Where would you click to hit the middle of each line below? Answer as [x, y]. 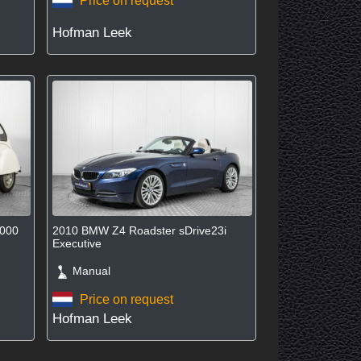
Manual [86, 271]
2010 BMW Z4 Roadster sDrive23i [139, 231]
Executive [77, 244]
